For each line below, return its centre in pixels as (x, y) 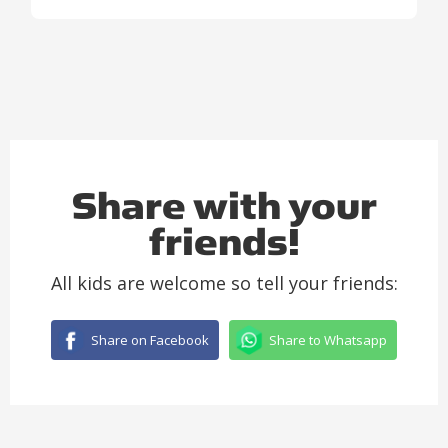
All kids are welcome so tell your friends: (224, 283)
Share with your (224, 208)
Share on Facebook (150, 340)
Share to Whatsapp (328, 340)
